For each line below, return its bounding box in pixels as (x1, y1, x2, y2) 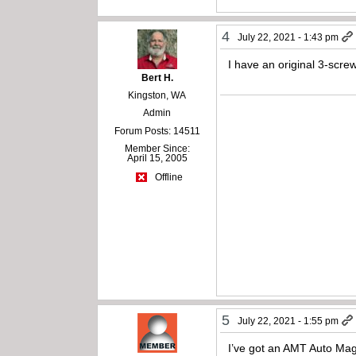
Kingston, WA (128, 89, 187, 101)
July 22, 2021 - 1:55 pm (238, 315, 339, 327)
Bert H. (141, 72, 173, 83)
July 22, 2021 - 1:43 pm (238, 31, 339, 43)
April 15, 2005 (126, 152, 188, 164)
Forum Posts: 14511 (114, 125, 200, 137)
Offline (152, 172, 183, 184)
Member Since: (124, 142, 190, 154)
